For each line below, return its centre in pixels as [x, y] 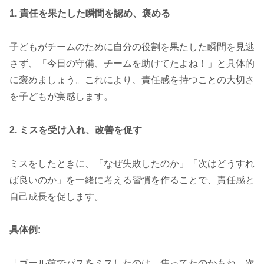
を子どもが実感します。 [61, 96]
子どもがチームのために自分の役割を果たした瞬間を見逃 [132, 47]
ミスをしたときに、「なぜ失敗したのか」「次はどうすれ [132, 163]
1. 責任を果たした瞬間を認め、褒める [90, 14]
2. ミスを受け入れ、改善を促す [76, 130]
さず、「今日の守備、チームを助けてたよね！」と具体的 [132, 63]
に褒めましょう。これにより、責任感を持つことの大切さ [132, 80]
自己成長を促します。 [57, 196]
